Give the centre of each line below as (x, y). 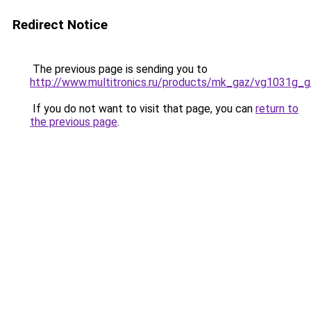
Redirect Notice (60, 25)
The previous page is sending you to (119, 69)
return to (277, 109)
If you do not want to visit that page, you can (143, 109)
